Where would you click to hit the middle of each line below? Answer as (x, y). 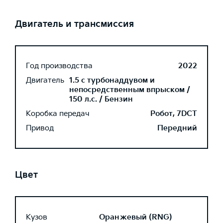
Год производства (59, 66)
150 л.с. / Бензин (101, 99)
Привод (40, 128)
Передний (177, 128)
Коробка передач (58, 114)
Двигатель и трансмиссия (74, 24)
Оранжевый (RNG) (136, 217)
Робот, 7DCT (174, 114)
